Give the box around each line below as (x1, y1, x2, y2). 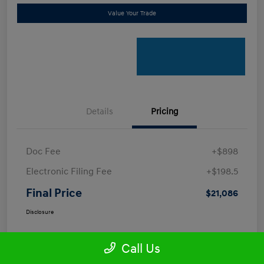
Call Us (121, 240, 160, 257)
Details (86, 105, 113, 117)
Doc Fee (26, 145, 61, 157)
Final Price (26, 186, 82, 200)
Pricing (150, 105, 179, 117)
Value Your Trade (108, 9, 156, 17)
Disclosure (26, 208, 54, 216)
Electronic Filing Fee (26, 165, 112, 177)
